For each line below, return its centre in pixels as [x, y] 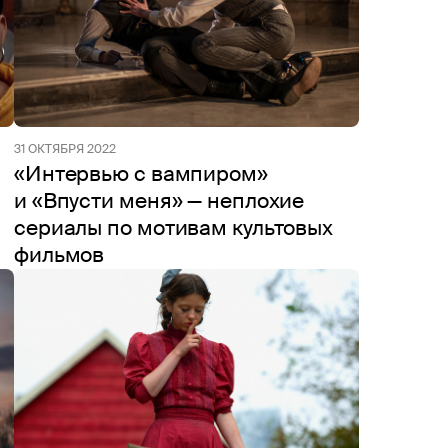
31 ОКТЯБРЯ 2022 [65, 149]
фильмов [59, 255]
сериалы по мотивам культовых [174, 228]
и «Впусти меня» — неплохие [159, 201]
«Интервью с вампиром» [141, 174]
